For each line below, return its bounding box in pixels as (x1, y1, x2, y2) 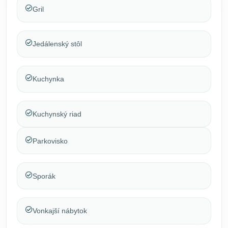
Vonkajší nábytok (33, 207, 87, 215)
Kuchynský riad (33, 110, 81, 119)
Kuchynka (33, 75, 64, 83)
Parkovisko (33, 136, 68, 145)
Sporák (33, 172, 55, 180)
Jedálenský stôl (33, 40, 82, 48)
